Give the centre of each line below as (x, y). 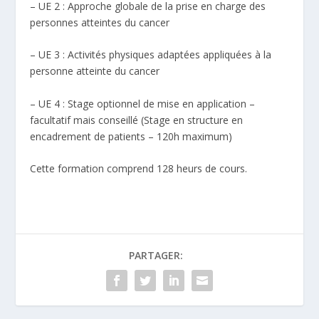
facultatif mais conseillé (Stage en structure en (137, 120)
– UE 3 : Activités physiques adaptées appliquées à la (151, 55)
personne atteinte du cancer (95, 71)
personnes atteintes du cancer (100, 22)
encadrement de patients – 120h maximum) (131, 136)
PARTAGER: (156, 256)
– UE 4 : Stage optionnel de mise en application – (143, 103)
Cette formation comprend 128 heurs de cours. (139, 169)
